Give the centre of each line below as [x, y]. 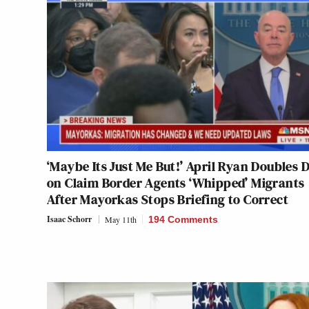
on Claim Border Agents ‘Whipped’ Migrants [176, 183]
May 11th [121, 220]
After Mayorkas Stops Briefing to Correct [168, 200]
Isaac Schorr [69, 219]
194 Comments [183, 220]
